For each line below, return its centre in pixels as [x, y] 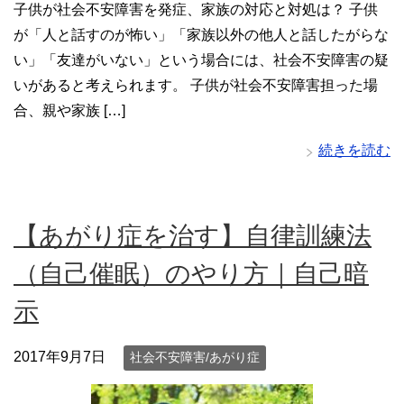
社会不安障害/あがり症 [195, 358]
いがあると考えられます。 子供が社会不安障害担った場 [196, 86]
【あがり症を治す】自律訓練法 [193, 236]
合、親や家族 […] [69, 111]
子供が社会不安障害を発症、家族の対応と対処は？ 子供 [196, 10]
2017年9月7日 [60, 357]
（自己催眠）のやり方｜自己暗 [191, 274]
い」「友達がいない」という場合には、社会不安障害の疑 [201, 60]
